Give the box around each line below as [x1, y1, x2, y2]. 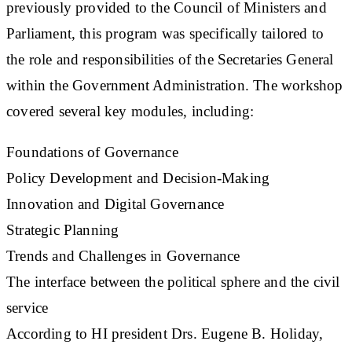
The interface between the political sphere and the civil [6, 273, 340, 290]
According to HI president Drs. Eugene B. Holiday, [6, 324, 324, 342]
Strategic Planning [6, 221, 119, 238]
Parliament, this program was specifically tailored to [6, 24, 324, 42]
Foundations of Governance [6, 143, 178, 160]
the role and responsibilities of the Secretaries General [6, 50, 334, 68]
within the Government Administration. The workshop [6, 76, 343, 93]
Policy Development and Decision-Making [6, 169, 270, 186]
